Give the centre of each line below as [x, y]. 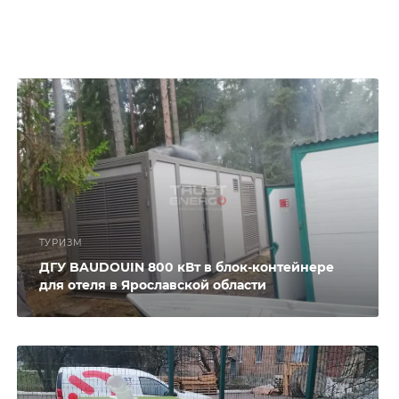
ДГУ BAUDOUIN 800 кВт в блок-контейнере [186, 268]
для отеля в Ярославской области [152, 285]
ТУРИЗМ [61, 243]
